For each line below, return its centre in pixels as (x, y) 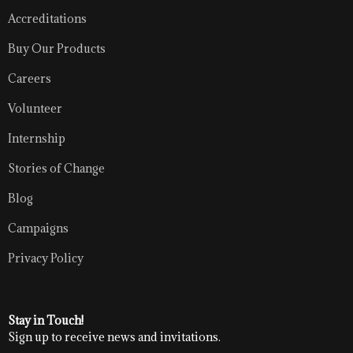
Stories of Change (56, 168)
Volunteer (35, 108)
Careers (30, 78)
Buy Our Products (57, 48)
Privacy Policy (46, 258)
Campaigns (38, 228)
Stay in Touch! (46, 320)
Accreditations (47, 18)
